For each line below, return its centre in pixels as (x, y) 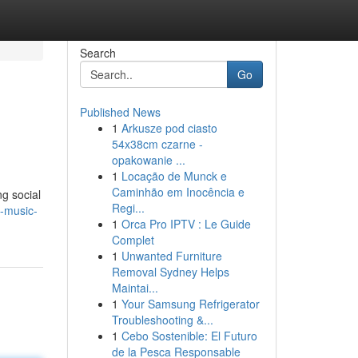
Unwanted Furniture (171, 256)
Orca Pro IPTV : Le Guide (186, 224)
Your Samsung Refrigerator (190, 304)
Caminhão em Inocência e (178, 192)
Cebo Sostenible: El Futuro (189, 336)
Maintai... (135, 288)
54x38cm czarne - (157, 144)
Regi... (128, 208)
